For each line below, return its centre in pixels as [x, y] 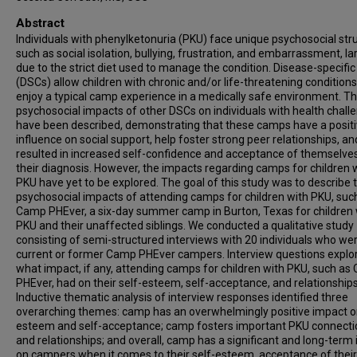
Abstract [40, 23]
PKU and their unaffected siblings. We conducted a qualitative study [185, 225]
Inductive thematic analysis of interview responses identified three [182, 297]
